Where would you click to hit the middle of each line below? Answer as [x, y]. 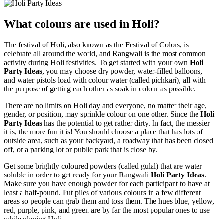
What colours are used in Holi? [82, 24]
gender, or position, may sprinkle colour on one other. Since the [102, 114]
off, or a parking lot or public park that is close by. [81, 149]
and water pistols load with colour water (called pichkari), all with [105, 80]
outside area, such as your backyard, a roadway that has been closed [109, 140]
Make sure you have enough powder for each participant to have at [107, 183]
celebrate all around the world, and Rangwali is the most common [105, 53]
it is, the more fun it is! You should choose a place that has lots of [103, 131]
